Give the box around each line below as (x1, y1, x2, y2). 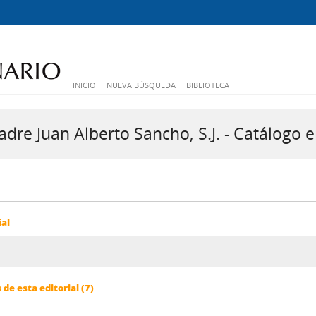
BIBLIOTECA (186, 80, 229, 90)
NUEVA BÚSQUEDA (107, 80, 176, 90)
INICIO (73, 80, 96, 90)
